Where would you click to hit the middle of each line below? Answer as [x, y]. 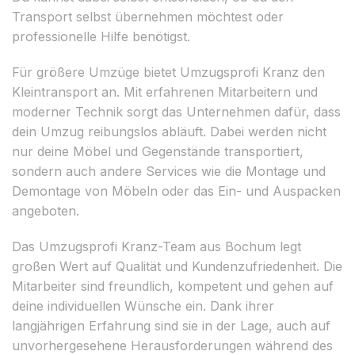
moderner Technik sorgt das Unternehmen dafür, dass [176, 111]
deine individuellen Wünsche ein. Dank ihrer [143, 305]
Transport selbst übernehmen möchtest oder [148, 16]
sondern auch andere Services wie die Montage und [169, 171]
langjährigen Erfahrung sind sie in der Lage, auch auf [171, 325]
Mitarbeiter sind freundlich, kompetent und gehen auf [173, 286]
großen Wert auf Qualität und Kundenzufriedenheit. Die [177, 266]
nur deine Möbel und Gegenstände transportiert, [158, 151]
